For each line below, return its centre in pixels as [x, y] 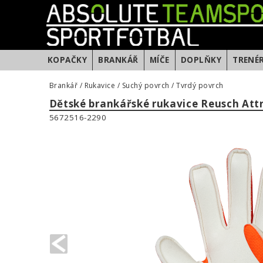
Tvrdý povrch [200, 85]
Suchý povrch [146, 85]
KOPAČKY [68, 60]
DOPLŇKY [201, 60]
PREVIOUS [188, 244]
